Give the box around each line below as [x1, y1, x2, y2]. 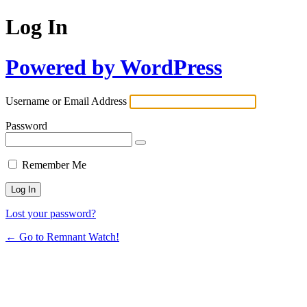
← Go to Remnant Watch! [5, 231, 119, 243]
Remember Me [22, 159, 86, 171]
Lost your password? [5, 208, 96, 220]
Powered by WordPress [5, 54, 222, 79]
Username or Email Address [5, 95, 127, 108]
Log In [5, 14, 68, 40]
